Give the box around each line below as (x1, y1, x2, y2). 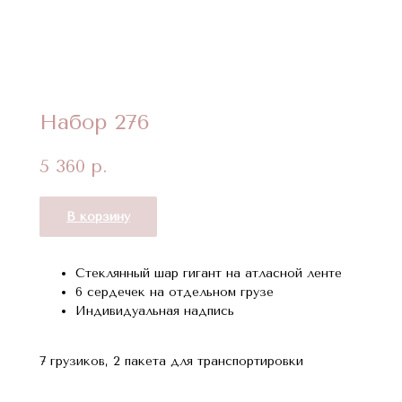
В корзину (66, 208, 130, 224)
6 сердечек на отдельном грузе (75, 284, 274, 300)
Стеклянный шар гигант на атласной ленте (75, 265, 342, 281)
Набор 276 (39, 109, 150, 135)
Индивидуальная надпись (75, 302, 234, 319)
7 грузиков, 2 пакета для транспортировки (39, 353, 303, 369)
